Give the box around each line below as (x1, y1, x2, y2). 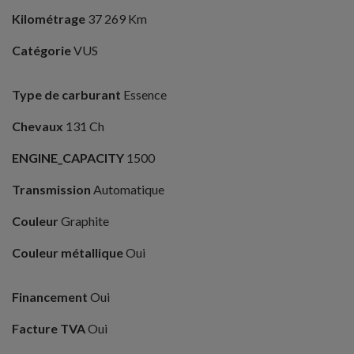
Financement (12, 289, 88, 305)
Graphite (58, 213, 109, 229)
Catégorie (12, 43, 71, 58)
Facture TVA (12, 321, 85, 337)
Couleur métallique (12, 245, 123, 261)
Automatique (91, 182, 164, 198)
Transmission (12, 182, 91, 198)
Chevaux (12, 119, 63, 134)
